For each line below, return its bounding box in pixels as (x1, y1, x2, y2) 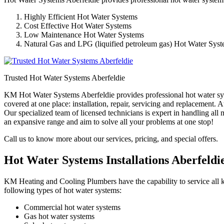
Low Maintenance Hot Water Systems (24, 30, 144, 39)
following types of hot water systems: (4, 185, 121, 194)
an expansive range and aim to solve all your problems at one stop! (4, 117, 213, 126)
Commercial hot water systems (24, 202, 120, 211)
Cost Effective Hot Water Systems (24, 21, 131, 30)
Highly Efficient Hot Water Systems (24, 12, 137, 21)
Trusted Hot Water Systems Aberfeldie (4, 73, 125, 82)
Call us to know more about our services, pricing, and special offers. (4, 134, 218, 143)
